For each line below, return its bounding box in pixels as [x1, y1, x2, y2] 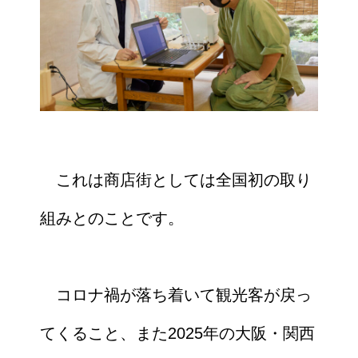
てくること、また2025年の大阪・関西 [40, 324, 315, 343]
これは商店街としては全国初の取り [40, 171, 312, 189]
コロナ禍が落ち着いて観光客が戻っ [40, 286, 312, 304]
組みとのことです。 [40, 209, 184, 228]
